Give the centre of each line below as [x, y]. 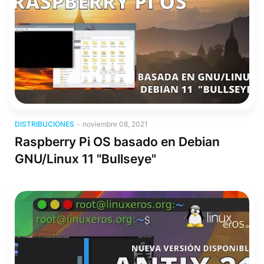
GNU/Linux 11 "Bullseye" [85, 159]
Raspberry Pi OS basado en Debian [117, 142]
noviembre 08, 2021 [115, 124]
